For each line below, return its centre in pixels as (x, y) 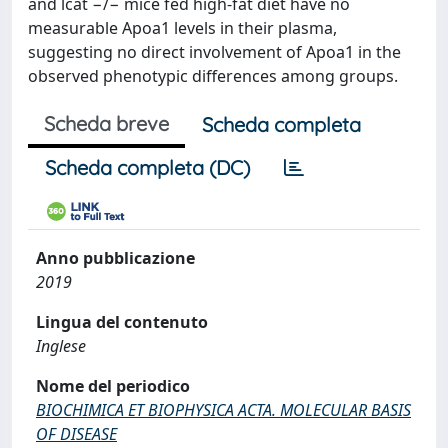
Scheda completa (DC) (147, 167)
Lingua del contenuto (122, 322)
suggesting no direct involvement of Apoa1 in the (214, 52)
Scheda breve (106, 123)
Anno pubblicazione (115, 258)
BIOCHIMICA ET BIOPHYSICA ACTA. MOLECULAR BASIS (223, 410)
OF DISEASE (76, 434)
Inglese (61, 346)
